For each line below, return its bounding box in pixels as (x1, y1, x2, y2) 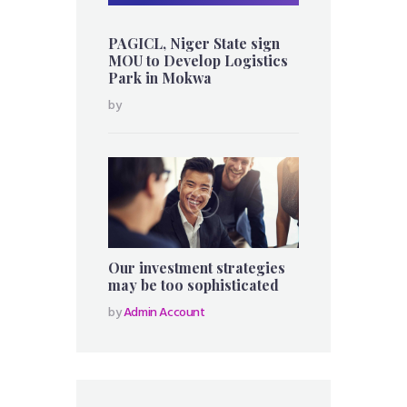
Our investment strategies (108, 257, 285, 277)
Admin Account (123, 302, 205, 323)
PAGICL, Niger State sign (108, 34, 280, 54)
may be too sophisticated (108, 274, 279, 294)
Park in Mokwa (108, 68, 212, 88)
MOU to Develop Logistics (108, 51, 288, 71)
